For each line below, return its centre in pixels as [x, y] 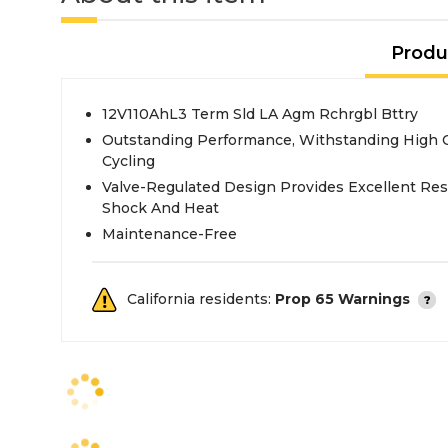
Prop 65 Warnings [342, 299]
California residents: [201, 299]
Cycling [128, 161]
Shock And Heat [160, 208]
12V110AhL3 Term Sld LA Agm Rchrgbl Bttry [260, 114]
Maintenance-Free [169, 234]
